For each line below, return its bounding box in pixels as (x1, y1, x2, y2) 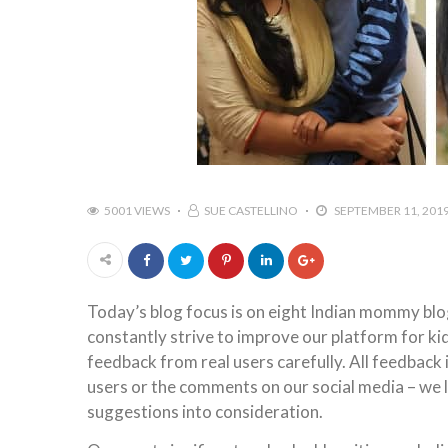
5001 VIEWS (104, 203, 170, 218)
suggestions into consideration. (87, 401, 323, 422)
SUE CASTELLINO (204, 203, 298, 218)
